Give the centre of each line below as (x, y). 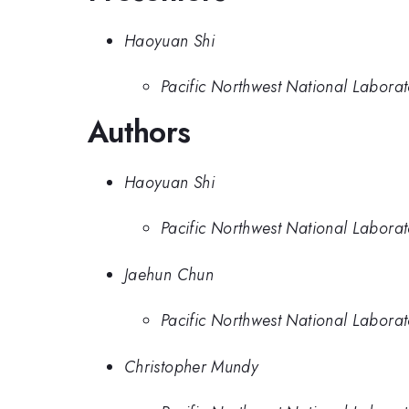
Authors (139, 132)
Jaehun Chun (169, 274)
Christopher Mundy (192, 367)
